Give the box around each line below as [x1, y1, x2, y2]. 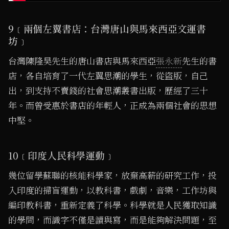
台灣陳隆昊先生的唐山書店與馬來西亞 [8, 55, 156, 67]
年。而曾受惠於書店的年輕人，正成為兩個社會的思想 [8, 99, 217, 112]
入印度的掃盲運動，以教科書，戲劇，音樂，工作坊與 [8, 185, 217, 197]
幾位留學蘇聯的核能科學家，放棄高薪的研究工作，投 [8, 170, 217, 182]
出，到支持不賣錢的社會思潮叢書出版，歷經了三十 [8, 84, 208, 97]
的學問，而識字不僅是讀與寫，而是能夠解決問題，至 [8, 214, 217, 227]
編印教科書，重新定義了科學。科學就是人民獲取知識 [8, 199, 217, 212]
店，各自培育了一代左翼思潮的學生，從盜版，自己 [8, 70, 208, 82]
